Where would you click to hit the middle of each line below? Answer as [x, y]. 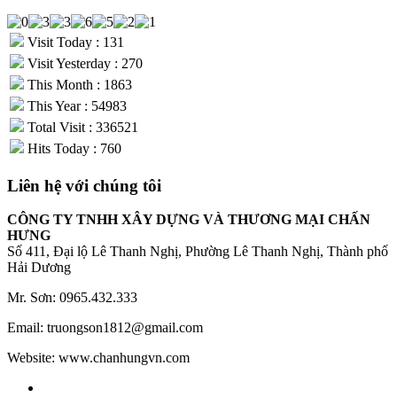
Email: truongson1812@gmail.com [105, 328]
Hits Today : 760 [73, 148]
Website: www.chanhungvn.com [98, 358]
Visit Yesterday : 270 [83, 63]
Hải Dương [39, 268]
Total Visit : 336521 [81, 127]
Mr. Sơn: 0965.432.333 [72, 298]
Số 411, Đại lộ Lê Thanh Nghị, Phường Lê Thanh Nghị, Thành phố [198, 252]
